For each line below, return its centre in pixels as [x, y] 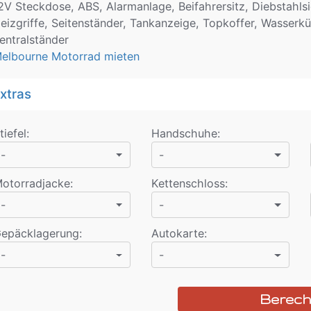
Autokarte [178, 234]
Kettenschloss [188, 184]
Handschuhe [185, 134]
